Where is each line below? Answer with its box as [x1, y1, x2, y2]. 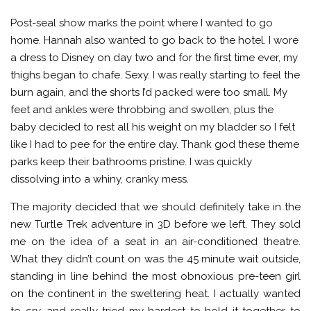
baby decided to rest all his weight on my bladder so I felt [10, 121, 295, 133]
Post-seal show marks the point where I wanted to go [10, 17, 273, 29]
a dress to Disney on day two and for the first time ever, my [10, 51, 298, 64]
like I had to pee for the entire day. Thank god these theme [10, 138, 299, 151]
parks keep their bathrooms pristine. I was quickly [10, 155, 252, 168]
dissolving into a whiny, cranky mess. [10, 173, 189, 185]
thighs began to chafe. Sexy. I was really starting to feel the [10, 69, 300, 81]
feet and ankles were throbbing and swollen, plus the [10, 103, 274, 116]
